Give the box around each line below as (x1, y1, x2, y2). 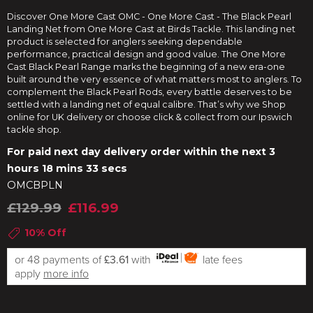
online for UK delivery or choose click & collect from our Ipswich (7, 112, 292, 122)
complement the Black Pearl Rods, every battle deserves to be (7, 87, 292, 97)
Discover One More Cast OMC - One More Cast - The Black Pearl (7, 11, 291, 22)
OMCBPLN (7, 179, 63, 191)
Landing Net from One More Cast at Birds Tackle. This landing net (7, 24, 296, 34)
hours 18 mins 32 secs (7, 162, 128, 175)
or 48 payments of (15, 253, 104, 267)
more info (43, 267, 89, 281)
